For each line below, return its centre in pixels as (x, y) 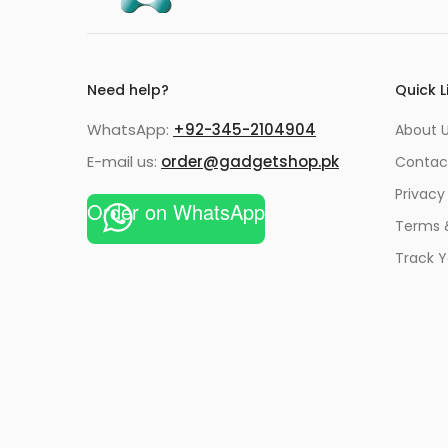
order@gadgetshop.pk (250, 162)
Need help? (128, 90)
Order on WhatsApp (176, 212)
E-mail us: (124, 162)
